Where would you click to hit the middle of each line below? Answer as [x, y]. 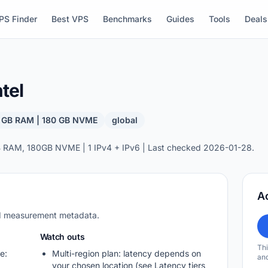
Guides [180, 19]
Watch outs [62, 237]
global [125, 120]
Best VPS [70, 19]
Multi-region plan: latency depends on [126, 253]
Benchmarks [127, 19]
